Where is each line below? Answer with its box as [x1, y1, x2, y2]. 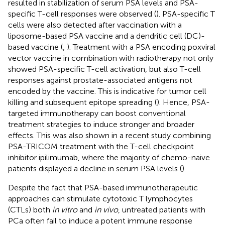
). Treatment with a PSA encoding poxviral [67, 42, 215, 52]
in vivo [94, 204, 118, 214]
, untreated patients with [118, 204, 205, 214]
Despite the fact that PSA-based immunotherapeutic [8, 182, 198, 192]
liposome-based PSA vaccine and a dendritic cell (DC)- [8, 31, 205, 41]
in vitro [52, 204, 77, 214]
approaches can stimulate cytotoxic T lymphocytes [8, 193, 193, 203]
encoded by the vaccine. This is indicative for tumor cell [8, 86, 206, 96]
